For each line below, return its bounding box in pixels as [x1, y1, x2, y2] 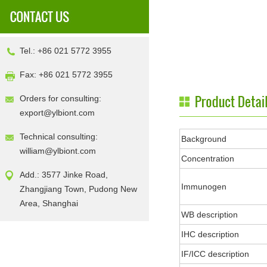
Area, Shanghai [20, 198, 78, 208]
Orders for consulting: [20, 94, 101, 103]
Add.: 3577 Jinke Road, [20, 170, 108, 179]
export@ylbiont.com [20, 108, 95, 117]
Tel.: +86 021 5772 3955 [20, 46, 111, 55]
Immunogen [181, 182, 226, 191]
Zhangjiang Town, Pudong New [20, 184, 137, 194]
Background [181, 134, 226, 144]
